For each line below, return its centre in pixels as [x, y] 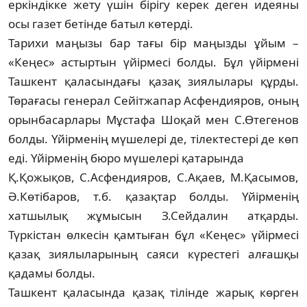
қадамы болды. [53, 273]
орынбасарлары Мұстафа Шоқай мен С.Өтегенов [153, 119]
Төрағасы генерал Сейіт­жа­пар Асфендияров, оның [153, 100]
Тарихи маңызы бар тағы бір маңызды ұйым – [153, 42]
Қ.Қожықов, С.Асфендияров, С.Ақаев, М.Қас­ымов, [153, 177]
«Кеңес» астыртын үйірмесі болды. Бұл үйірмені [153, 62]
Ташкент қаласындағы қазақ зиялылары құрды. [153, 81]
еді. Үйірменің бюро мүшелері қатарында [127, 158]
